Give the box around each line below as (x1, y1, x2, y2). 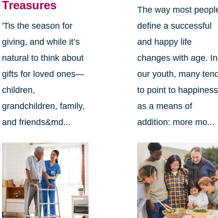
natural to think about (1, 53, 84, 63)
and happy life (137, 36, 192, 47)
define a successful (137, 20, 212, 31)
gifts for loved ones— (1, 69, 84, 79)
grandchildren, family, (1, 101, 85, 111)
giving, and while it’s (1, 37, 80, 47)
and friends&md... (1, 117, 71, 127)
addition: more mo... (137, 117, 215, 127)
